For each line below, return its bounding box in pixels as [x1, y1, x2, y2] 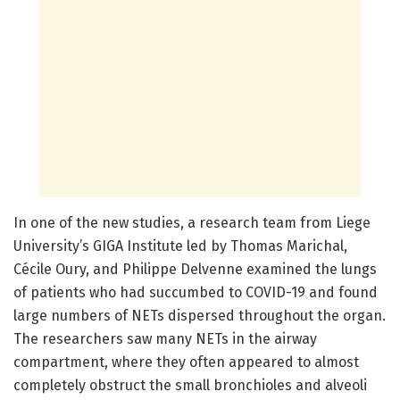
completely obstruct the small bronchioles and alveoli [13, 376, 367, 394]
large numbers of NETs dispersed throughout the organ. [13, 306, 386, 324]
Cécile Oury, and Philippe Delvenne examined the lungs [13, 260, 377, 278]
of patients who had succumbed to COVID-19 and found [13, 283, 378, 301]
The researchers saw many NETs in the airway [13, 329, 317, 347]
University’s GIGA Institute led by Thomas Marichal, [13, 237, 347, 254]
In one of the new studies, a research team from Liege [13, 213, 371, 231]
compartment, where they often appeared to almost [13, 353, 359, 371]
